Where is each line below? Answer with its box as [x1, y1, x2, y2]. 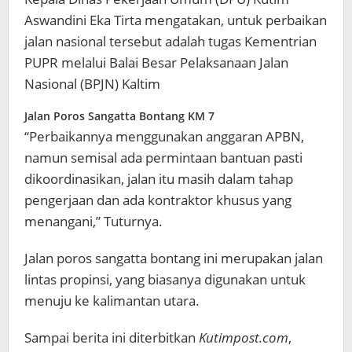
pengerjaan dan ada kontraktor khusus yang [24, 191, 291, 210]
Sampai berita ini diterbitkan [24, 328, 199, 347]
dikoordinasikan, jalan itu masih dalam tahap [24, 170, 293, 189]
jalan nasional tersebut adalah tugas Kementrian [24, 32, 317, 51]
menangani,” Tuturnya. [24, 212, 163, 231]
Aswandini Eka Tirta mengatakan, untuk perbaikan [24, 11, 327, 30]
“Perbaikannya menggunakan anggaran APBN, [24, 127, 304, 146]
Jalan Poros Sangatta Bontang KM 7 [24, 108, 214, 124]
